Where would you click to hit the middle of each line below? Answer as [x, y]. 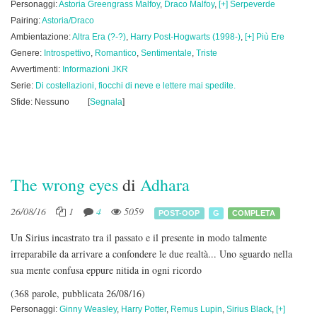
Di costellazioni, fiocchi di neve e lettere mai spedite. [136, 86]
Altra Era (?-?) [99, 37]
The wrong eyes [64, 185]
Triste [207, 53]
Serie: [23, 86]
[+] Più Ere [265, 37]
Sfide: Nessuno [40, 102]
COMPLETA [254, 213]
